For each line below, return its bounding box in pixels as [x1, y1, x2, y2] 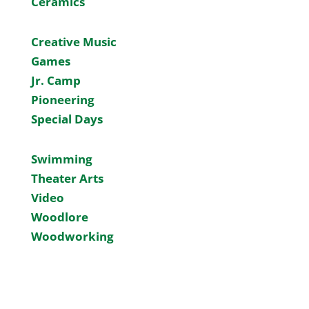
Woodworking [30, 228, 114, 244]
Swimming [30, 151, 92, 167]
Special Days [30, 111, 103, 127]
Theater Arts [30, 170, 103, 186]
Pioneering [30, 92, 94, 108]
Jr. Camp [30, 72, 81, 88]
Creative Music [30, 34, 117, 50]
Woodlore [30, 209, 88, 225]
